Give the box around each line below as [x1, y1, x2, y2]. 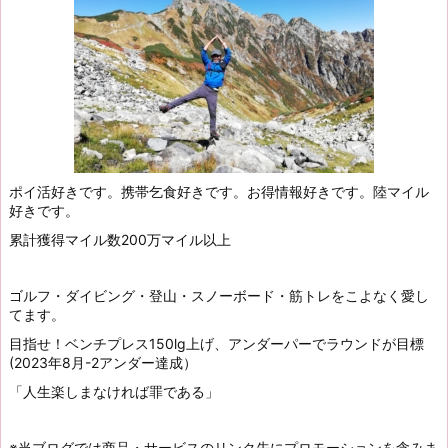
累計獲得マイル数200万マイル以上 [9, 230, 231, 248]
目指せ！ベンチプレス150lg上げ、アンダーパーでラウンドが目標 [9, 334, 424, 352]
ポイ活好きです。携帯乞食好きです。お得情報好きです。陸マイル [9, 182, 429, 200]
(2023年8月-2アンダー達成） [9, 353, 197, 371]
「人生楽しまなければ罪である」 [9, 382, 219, 400]
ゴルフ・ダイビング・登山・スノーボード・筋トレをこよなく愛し [9, 286, 429, 304]
